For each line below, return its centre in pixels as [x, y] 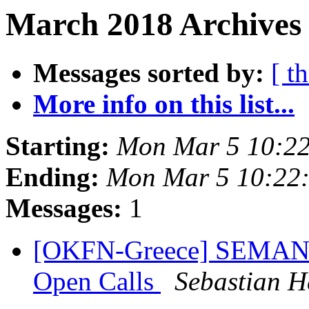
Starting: [58, 146]
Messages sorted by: [149, 73]
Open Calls [97, 281]
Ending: [52, 177]
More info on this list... [164, 104]
